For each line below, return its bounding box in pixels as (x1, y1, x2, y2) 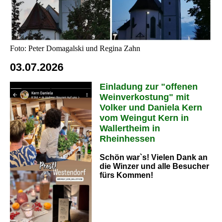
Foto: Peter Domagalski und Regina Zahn (10, 44, 140, 53)
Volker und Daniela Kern (99, 103, 202, 112)
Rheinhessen (99, 134, 155, 144)
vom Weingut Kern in (99, 113, 189, 123)
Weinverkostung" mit (99, 92, 189, 102)
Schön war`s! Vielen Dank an (99, 153, 208, 162)
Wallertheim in (99, 123, 160, 133)
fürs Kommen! (99, 171, 153, 179)
